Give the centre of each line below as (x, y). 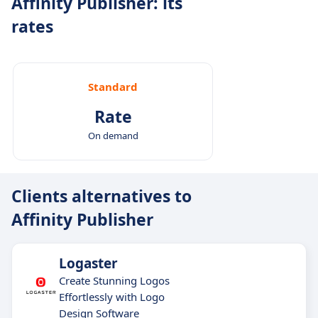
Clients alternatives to (102, 196)
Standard (113, 87)
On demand (113, 136)
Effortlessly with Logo (112, 297)
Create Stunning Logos (114, 280)
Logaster (88, 263)
